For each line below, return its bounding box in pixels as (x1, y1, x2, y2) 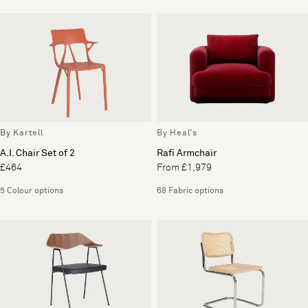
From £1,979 (157, 162, 212, 173)
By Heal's (157, 129, 197, 137)
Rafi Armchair (157, 148, 217, 158)
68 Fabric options (157, 186, 223, 195)
